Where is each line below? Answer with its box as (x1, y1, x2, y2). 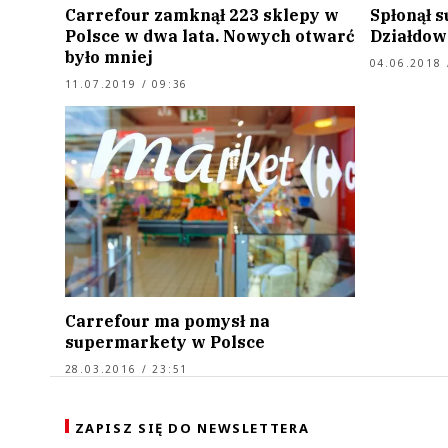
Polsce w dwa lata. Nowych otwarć (64, 25, 355, 46)
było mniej (64, 46, 153, 67)
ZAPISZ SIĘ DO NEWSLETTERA (74, 419, 310, 438)
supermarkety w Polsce (64, 332, 265, 353)
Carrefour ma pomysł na (64, 311, 270, 332)
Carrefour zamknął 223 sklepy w (64, 4, 339, 25)
